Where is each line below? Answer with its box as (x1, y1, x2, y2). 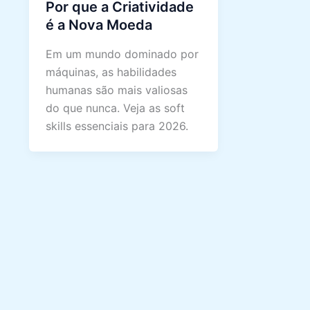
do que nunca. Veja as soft (46, 101, 185, 116)
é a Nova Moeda (46, 17, 152, 34)
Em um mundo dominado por (46, 47, 199, 62)
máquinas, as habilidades (46, 65, 176, 80)
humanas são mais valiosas (46, 83, 188, 98)
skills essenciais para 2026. (46, 119, 188, 134)
